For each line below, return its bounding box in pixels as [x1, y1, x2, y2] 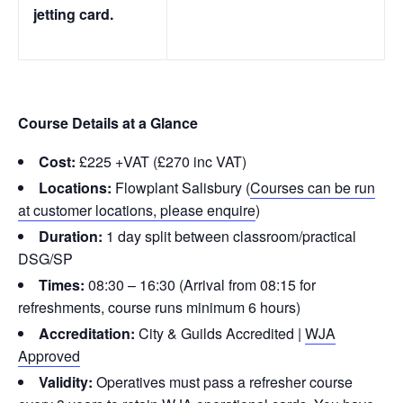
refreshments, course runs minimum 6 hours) [18, 296, 300, 318]
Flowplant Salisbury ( [115, 176, 250, 198]
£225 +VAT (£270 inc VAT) [76, 150, 246, 172]
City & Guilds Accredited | [135, 322, 305, 344]
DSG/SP [18, 247, 73, 269]
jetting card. [33, 3, 113, 24]
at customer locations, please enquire [18, 199, 255, 220]
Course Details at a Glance [18, 112, 198, 133]
